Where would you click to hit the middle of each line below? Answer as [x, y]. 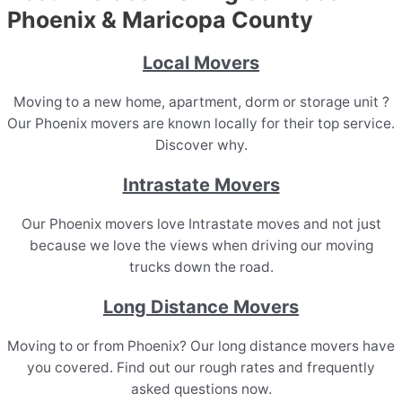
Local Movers [201, 63]
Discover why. [201, 145]
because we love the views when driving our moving [201, 246]
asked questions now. [201, 389]
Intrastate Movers [201, 185]
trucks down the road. [201, 267]
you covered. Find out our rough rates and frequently [201, 368]
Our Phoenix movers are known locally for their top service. [201, 124]
